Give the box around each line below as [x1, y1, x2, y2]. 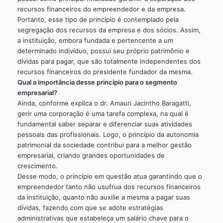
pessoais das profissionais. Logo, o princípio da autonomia [17, 130, 199, 138]
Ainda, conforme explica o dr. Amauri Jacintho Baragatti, [17, 99, 191, 107]
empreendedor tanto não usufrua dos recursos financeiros [17, 182, 201, 191]
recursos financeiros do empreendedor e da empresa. [17, 4, 188, 13]
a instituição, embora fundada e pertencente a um [17, 36, 173, 44]
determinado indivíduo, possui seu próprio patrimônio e [17, 46, 190, 55]
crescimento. [17, 161, 60, 170]
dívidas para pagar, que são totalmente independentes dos [17, 57, 201, 65]
